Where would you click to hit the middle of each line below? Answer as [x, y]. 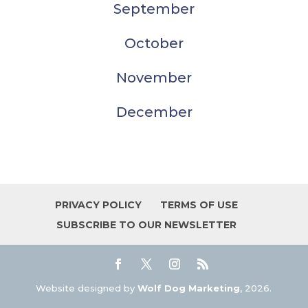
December [154, 112]
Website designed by [87, 288]
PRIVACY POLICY [98, 205]
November [154, 78]
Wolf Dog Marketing [189, 288]
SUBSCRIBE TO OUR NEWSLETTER [146, 225]
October [154, 43]
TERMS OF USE [199, 205]
